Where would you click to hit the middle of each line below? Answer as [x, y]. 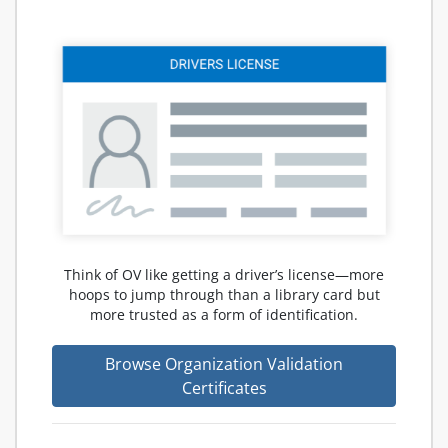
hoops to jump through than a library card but [224, 295]
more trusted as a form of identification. [224, 315]
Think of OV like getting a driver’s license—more [224, 275]
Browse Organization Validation [224, 364]
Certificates [224, 388]
